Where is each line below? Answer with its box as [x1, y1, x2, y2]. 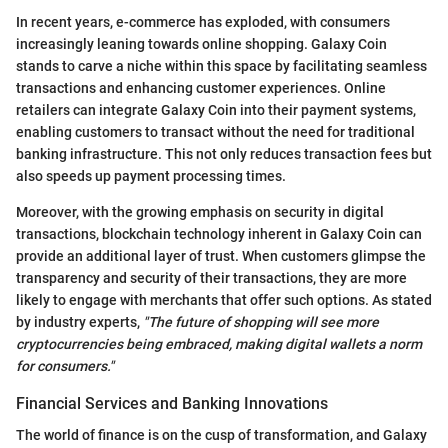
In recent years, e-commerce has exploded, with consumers [16, 13, 390, 30]
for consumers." [16, 357, 114, 374]
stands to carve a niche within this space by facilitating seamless [16, 57, 427, 74]
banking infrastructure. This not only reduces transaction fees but [16, 145, 432, 162]
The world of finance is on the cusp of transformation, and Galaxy [16, 426, 427, 443]
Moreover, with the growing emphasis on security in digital [16, 203, 384, 220]
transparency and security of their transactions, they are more [16, 269, 407, 286]
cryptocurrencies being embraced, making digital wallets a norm [16, 335, 422, 352]
